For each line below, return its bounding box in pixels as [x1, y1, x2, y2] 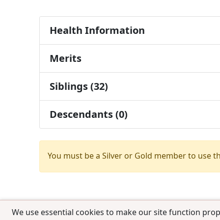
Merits [50, 51, 82, 65]
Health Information [50, 23, 145, 37]
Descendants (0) [50, 107, 128, 121]
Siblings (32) [50, 79, 108, 93]
